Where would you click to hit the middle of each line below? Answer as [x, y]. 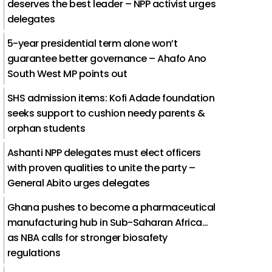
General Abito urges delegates [78, 183]
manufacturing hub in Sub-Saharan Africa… [107, 222]
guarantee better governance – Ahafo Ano [107, 58]
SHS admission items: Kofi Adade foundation [111, 98]
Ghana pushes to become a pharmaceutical [111, 207]
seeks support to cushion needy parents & [106, 113]
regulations [34, 253]
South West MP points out [67, 73]
